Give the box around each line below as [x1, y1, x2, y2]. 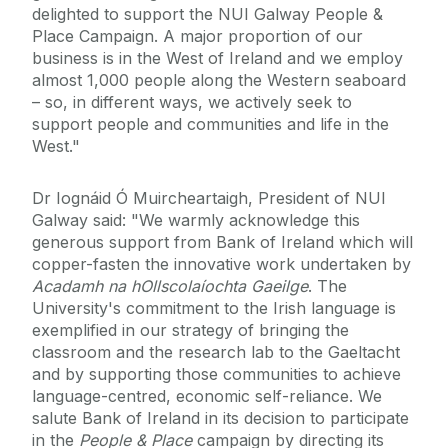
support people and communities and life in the [32, 114, 389, 135]
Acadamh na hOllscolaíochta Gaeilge [32, 276, 308, 297]
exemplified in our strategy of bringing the [32, 320, 349, 341]
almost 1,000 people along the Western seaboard [32, 70, 406, 91]
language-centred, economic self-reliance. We [32, 386, 382, 407]
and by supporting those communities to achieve [32, 364, 401, 385]
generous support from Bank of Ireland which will [32, 232, 413, 253]
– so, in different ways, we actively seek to [32, 92, 352, 113]
